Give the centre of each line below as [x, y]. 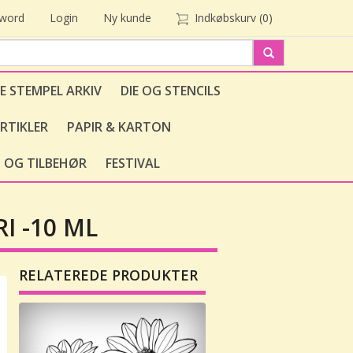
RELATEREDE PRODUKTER [109, 275]
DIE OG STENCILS [171, 91]
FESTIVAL [133, 163]
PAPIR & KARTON [119, 127]
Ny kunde [127, 18]
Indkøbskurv [225, 18]
